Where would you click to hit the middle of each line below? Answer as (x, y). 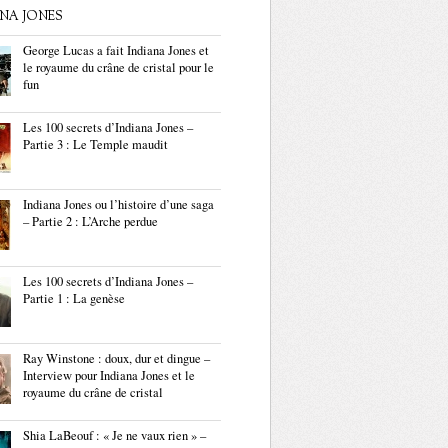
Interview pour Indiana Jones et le (109, 375)
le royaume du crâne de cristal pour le (118, 67)
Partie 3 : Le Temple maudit (95, 144)
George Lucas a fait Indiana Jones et (116, 50)
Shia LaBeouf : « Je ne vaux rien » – (114, 435)
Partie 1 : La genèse (74, 298)
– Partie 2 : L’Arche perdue (90, 221)
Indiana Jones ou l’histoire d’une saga (118, 204)
